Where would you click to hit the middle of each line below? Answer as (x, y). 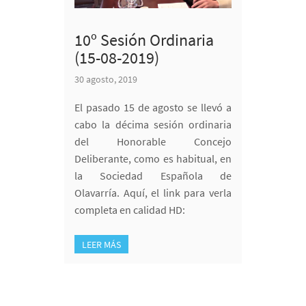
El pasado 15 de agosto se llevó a (153, 107)
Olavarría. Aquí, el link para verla (153, 192)
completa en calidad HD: (130, 209)
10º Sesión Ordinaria (144, 40)
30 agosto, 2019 (106, 79)
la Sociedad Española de (153, 175)
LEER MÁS (101, 244)
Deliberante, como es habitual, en (153, 158)
